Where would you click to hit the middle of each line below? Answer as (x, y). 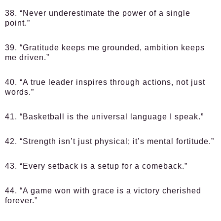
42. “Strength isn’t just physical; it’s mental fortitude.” (110, 141)
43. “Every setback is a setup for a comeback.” (96, 166)
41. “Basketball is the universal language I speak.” (104, 117)
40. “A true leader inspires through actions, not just (105, 82)
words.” (19, 92)
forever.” (21, 201)
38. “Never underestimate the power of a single (98, 13)
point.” (18, 23)
